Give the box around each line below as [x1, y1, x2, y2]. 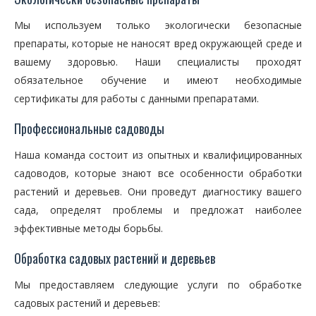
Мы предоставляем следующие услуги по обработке [14, 278, 302, 291]
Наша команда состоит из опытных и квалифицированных [14, 148, 302, 162]
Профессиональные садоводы [14, 119, 164, 138]
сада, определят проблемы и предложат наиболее [14, 203, 302, 217]
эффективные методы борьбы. [14, 221, 163, 235]
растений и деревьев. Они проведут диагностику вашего [14, 185, 302, 198]
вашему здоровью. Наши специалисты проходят [14, 55, 302, 68]
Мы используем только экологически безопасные [14, 18, 302, 32]
